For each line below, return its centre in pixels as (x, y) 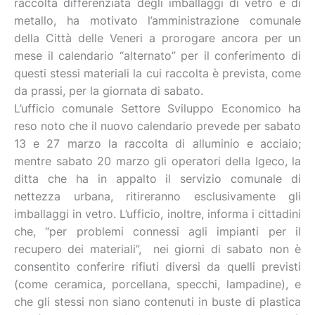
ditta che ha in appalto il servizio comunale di (157, 179)
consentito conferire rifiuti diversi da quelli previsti (157, 266)
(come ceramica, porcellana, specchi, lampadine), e (157, 284)
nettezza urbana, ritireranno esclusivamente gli (157, 196)
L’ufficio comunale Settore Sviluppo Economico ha (157, 108)
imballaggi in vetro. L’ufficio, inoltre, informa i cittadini (157, 214)
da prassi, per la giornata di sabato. (109, 91)
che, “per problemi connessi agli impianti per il (157, 231)
